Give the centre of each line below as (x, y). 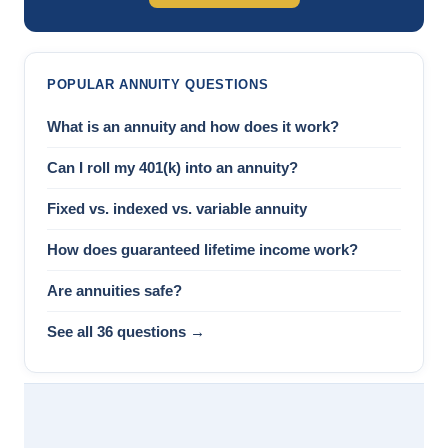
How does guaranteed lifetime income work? (202, 249)
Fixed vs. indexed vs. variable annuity (177, 208)
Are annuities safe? (114, 290)
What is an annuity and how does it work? (193, 126)
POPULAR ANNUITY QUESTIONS (158, 84)
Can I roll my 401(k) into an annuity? (172, 167)
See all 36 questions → (126, 331)
